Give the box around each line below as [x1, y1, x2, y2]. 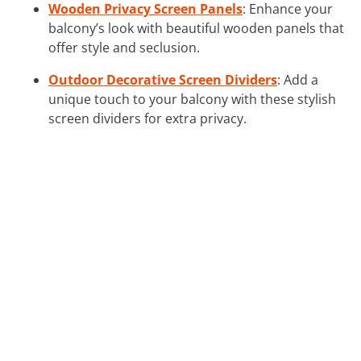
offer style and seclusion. [48, 38, 200, 56]
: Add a [277, 70, 318, 89]
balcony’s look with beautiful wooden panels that [48, 19, 344, 37]
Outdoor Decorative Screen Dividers [48, 70, 277, 89]
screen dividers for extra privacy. [48, 109, 247, 127]
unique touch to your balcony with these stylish [48, 89, 336, 108]
